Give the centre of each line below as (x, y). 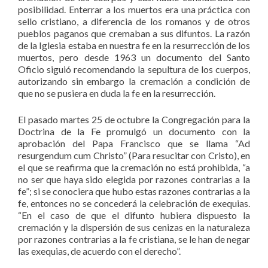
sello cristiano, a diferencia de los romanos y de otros (134, 22)
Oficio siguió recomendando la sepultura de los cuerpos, (134, 69)
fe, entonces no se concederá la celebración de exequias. (134, 203)
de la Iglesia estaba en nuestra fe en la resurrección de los (134, 45)
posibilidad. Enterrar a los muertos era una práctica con (134, 10)
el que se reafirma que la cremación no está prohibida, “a (134, 167)
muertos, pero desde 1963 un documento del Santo (134, 57)
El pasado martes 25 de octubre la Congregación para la (134, 120)
